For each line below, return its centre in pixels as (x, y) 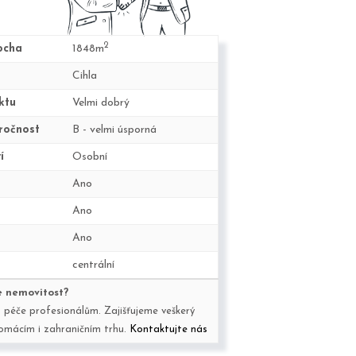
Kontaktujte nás (168, 329)
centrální (93, 265)
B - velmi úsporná (114, 130)
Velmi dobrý (101, 103)
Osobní (90, 157)
